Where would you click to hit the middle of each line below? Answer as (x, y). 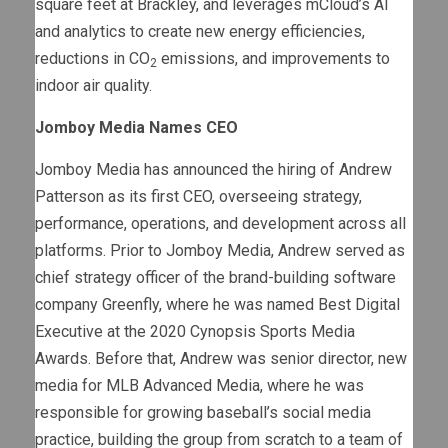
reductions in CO (92, 59)
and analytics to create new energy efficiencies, (200, 32)
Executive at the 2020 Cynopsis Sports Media (195, 332)
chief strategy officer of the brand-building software (215, 278)
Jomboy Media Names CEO (136, 128)
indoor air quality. (93, 86)
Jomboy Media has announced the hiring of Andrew (213, 170)
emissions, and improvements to (273, 59)
